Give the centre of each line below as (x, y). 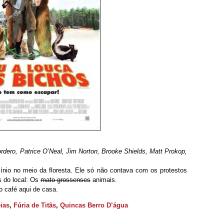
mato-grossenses (65, 180)
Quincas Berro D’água (94, 205)
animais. (104, 180)
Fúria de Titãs (35, 205)
